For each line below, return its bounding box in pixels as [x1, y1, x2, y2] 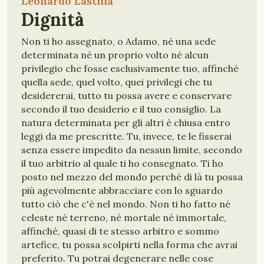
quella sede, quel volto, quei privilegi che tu [21, 76, 212, 88]
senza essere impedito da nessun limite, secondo [21, 144, 242, 156]
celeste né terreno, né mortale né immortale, [21, 212, 226, 223]
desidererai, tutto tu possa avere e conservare [21, 90, 232, 101]
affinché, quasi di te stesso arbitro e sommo [21, 225, 219, 237]
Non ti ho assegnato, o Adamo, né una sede [21, 35, 216, 47]
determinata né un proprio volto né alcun [21, 49, 209, 61]
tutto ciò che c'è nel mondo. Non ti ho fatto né [21, 198, 230, 210]
